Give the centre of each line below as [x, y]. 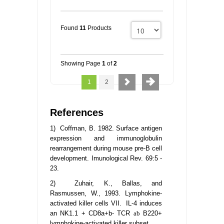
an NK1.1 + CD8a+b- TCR [92, 213]
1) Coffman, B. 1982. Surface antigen [106, 128]
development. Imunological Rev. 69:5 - [106, 158]
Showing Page [81, 64]
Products [99, 28]
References [77, 113]
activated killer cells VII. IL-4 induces [106, 203]
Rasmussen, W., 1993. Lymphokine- [106, 193]
